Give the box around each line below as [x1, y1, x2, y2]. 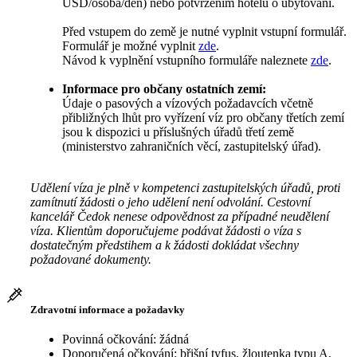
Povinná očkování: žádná [62, 332, 189, 347]
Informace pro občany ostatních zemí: [62, 81, 266, 96]
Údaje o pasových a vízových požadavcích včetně [62, 96, 313, 110]
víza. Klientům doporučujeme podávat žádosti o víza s [30, 223, 301, 237]
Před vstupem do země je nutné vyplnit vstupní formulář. [62, 24, 347, 38]
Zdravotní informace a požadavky [30, 304, 185, 316]
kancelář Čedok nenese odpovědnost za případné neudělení [30, 209, 329, 223]
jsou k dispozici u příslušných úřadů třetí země [62, 124, 294, 139]
